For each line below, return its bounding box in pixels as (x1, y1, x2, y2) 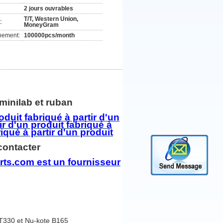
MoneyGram (24, 21, 59, 28)
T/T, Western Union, (24, 15, 78, 22)
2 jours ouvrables (24, 5, 73, 12)
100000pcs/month (24, 32, 75, 39)
